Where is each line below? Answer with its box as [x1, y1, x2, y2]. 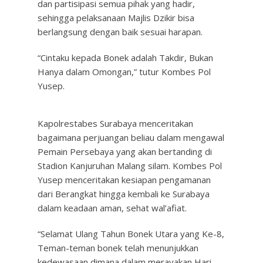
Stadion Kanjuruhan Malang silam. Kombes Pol [38, 160, 222, 171]
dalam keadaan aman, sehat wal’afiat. [38, 202, 187, 214]
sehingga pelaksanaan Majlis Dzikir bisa [38, 12, 194, 23]
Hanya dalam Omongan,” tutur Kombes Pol [38, 66, 211, 77]
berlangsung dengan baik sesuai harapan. [38, 26, 203, 38]
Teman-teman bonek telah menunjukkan [38, 242, 198, 254]
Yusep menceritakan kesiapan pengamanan [38, 174, 211, 186]
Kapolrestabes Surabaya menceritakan [38, 117, 193, 129]
